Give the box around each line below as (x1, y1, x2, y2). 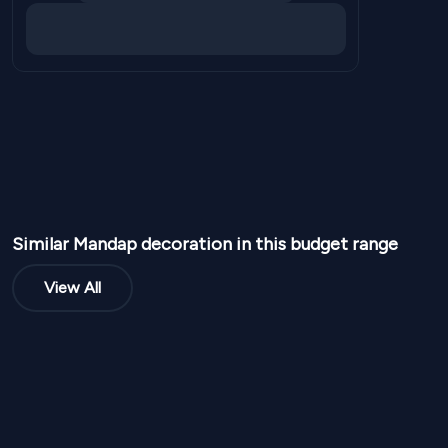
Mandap (73, 233, 137, 255)
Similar (12, 233, 73, 255)
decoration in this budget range (137, 233, 398, 255)
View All (44, 278, 101, 297)
